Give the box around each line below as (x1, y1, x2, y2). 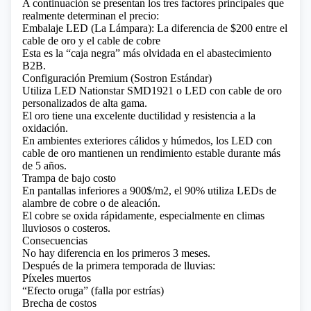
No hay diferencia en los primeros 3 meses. (22, 247, 210, 259)
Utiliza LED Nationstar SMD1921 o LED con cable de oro (22, 85, 282, 96)
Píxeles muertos (22, 272, 91, 284)
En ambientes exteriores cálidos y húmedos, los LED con (22, 135, 272, 146)
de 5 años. (22, 160, 67, 171)
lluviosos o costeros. (22, 222, 110, 234)
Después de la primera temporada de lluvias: (22, 260, 215, 271)
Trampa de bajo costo (22, 172, 116, 184)
